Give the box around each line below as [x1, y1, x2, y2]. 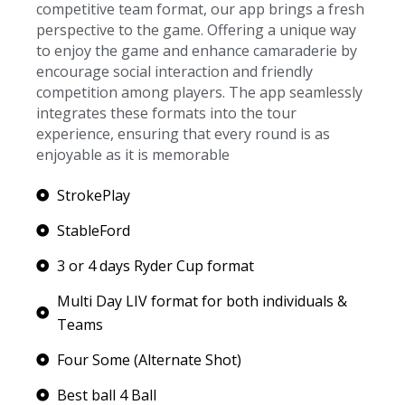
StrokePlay [56, 184, 130, 205]
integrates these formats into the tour [36, 102, 297, 123]
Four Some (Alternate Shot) [56, 349, 241, 370]
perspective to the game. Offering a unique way [36, 19, 356, 40]
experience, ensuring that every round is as [36, 123, 330, 144]
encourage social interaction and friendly [36, 61, 313, 81]
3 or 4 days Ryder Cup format [56, 255, 254, 276]
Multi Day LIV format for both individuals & [56, 290, 347, 311]
